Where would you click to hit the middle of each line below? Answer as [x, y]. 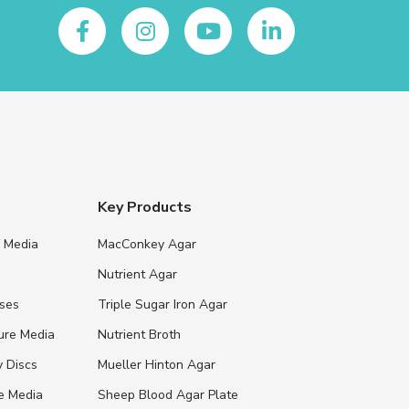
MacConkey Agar [147, 244]
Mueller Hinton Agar [157, 364]
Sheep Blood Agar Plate [168, 394]
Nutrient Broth [140, 334]
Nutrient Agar [138, 274]
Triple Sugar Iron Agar [163, 304]
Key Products [145, 207]
